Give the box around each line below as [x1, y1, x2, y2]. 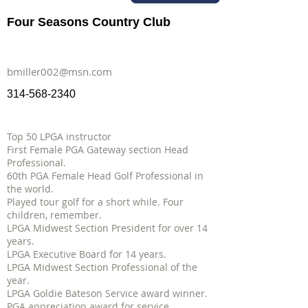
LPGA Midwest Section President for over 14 [7, 221, 208, 234]
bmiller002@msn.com [7, 65, 112, 78]
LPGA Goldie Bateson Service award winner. [7, 287, 208, 300]
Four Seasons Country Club [7, 15, 170, 29]
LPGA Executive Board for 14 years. [7, 247, 166, 261]
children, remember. [7, 208, 102, 221]
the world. [7, 182, 54, 195]
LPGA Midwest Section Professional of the [7, 261, 197, 274]
